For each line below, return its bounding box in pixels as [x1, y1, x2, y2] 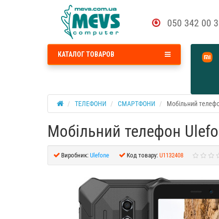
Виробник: [61, 152, 88, 159]
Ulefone [90, 152, 109, 159]
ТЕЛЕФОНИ [75, 100, 107, 108]
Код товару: [127, 152, 158, 159]
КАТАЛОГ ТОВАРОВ [58, 50, 114, 58]
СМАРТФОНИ [118, 100, 155, 108]
